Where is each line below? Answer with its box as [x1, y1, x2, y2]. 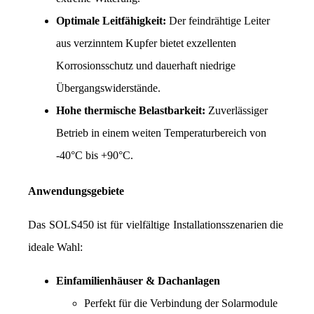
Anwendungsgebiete [28, 185, 124, 198]
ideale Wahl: [28, 241, 83, 254]
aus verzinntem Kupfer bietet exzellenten [56, 37, 236, 50]
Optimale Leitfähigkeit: [56, 15, 166, 27]
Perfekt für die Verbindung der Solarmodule [84, 297, 278, 310]
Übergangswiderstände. [56, 82, 161, 95]
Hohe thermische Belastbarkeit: [56, 104, 205, 117]
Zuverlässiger [205, 104, 268, 117]
